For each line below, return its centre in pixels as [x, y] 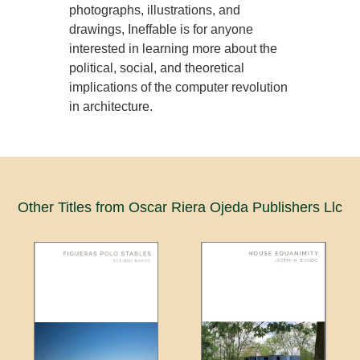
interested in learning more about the [174, 48]
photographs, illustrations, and [155, 10]
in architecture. [111, 106]
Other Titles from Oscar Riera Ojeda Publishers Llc [180, 207]
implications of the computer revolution [179, 87]
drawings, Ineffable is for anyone [162, 29]
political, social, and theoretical [157, 67]
